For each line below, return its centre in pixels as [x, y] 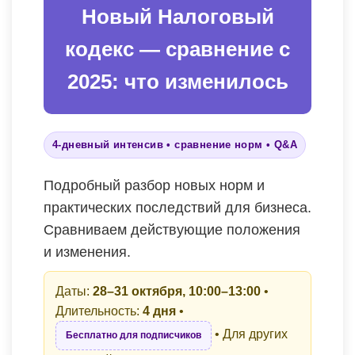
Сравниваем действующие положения [172, 230]
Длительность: [99, 311]
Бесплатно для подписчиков [134, 336]
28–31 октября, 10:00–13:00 [177, 292]
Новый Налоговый [177, 17]
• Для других [250, 334]
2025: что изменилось [177, 82]
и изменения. [87, 252]
